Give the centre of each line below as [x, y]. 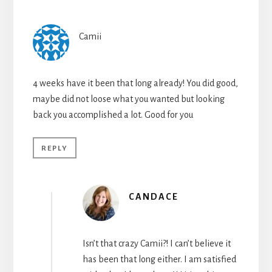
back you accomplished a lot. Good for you [113, 115]
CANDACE [153, 197]
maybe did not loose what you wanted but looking [128, 99]
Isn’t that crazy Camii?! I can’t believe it [156, 244]
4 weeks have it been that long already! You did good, [135, 83]
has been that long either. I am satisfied [159, 260]
